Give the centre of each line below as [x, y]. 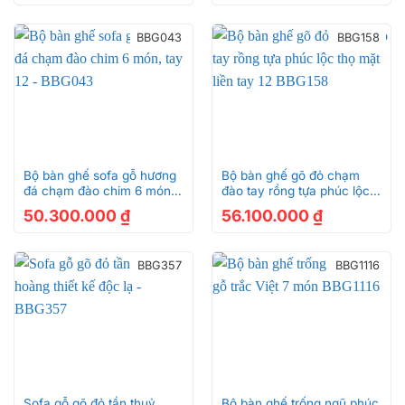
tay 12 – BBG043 [71, 207]
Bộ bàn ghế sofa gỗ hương [99, 176]
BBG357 [160, 265]
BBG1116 [358, 265]
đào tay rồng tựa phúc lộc [295, 191]
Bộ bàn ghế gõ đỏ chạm [290, 176]
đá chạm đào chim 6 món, [99, 191]
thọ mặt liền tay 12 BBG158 [298, 207]
